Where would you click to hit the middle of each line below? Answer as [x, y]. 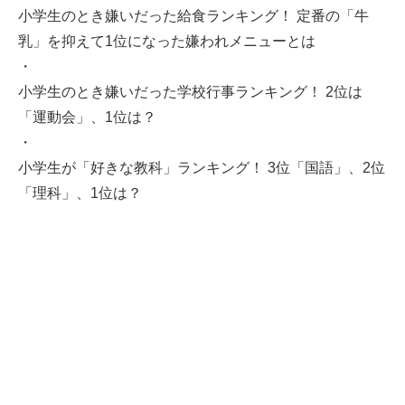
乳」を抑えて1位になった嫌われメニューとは [167, 42]
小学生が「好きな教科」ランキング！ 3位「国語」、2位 [202, 168]
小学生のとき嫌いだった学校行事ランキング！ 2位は [190, 92]
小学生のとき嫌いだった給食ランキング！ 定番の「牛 [193, 16]
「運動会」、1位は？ [87, 118]
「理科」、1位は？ [80, 193]
